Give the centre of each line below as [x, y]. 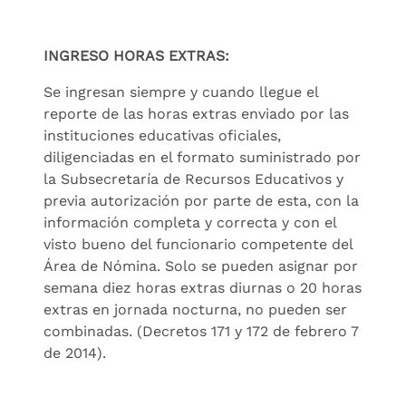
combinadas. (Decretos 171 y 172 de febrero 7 [201, 331]
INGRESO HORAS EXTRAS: [136, 55]
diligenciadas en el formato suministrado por [202, 157]
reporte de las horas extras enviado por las [196, 113]
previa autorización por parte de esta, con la [201, 200]
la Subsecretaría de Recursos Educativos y [193, 179]
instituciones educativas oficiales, [162, 135]
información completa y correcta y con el [190, 222]
